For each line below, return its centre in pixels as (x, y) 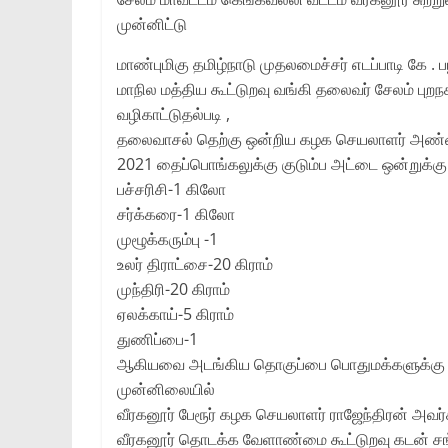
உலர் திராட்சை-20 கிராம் (195, 263)
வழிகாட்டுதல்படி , (173, 113)
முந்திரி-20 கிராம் (173, 288)
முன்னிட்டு (152, 23)
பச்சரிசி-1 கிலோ (171, 188)
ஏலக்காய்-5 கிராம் (175, 313)
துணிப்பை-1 (157, 338)
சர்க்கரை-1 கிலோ (176, 213)
